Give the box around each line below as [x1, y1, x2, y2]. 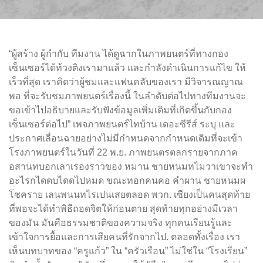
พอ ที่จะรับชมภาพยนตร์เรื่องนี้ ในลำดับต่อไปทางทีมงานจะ [9, 91, 246, 101]
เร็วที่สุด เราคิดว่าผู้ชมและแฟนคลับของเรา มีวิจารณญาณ [9, 77, 243, 87]
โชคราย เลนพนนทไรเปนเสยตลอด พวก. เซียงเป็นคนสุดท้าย [9, 190, 250, 200]
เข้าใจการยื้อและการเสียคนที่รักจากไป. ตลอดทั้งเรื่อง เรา [9, 232, 240, 242]
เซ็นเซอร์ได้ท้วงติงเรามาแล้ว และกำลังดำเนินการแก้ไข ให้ [9, 63, 246, 73]
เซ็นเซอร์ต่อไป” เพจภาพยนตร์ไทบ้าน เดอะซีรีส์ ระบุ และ [9, 119, 235, 129]
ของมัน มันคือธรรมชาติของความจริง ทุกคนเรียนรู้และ [9, 218, 232, 228]
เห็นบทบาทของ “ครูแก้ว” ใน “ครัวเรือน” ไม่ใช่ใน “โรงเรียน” [9, 246, 247, 256]
